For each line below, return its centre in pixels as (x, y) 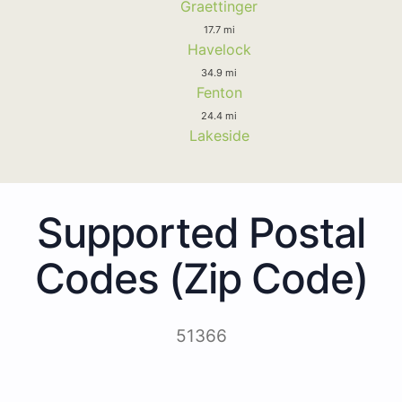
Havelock (219, 49)
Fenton (219, 92)
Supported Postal (201, 232)
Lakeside (219, 135)
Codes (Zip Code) (201, 278)
